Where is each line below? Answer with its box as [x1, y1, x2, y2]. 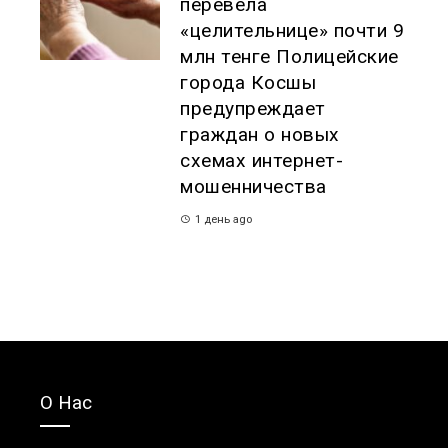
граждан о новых [180, 122, 340, 146]
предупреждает [180, 96, 326, 120]
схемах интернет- [180, 148, 343, 172]
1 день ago [195, 212, 252, 226]
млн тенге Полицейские [180, 44, 399, 68]
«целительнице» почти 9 [180, 18, 404, 42]
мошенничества [180, 174, 327, 198]
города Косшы [180, 70, 316, 94]
